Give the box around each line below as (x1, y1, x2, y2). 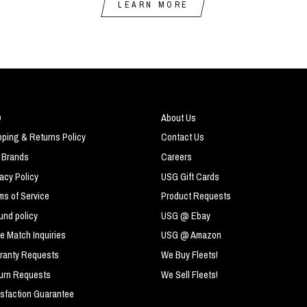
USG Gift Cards (160, 169, 219, 184)
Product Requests (160, 189, 231, 204)
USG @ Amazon (160, 228, 221, 243)
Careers (160, 149, 192, 164)
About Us (160, 110, 196, 125)
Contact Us (160, 130, 204, 145)
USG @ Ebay (160, 208, 210, 223)
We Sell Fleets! (160, 267, 218, 282)
